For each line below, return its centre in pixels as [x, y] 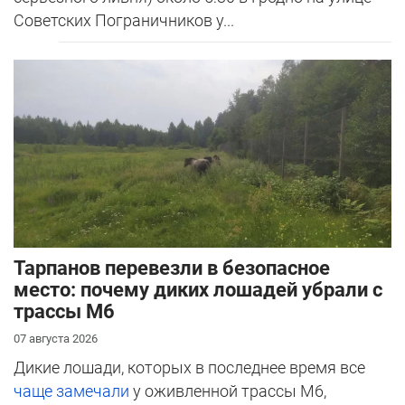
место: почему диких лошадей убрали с [198, 290]
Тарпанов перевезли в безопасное [172, 268]
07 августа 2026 [56, 339]
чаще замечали [73, 391]
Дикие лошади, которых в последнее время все [189, 368]
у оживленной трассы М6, [230, 391]
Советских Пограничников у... [124, 21]
